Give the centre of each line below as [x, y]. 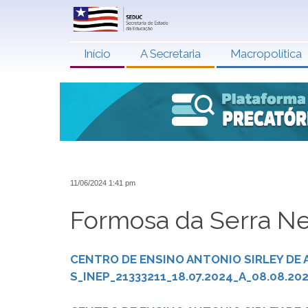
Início [97, 54]
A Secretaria [170, 54]
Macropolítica [266, 54]
